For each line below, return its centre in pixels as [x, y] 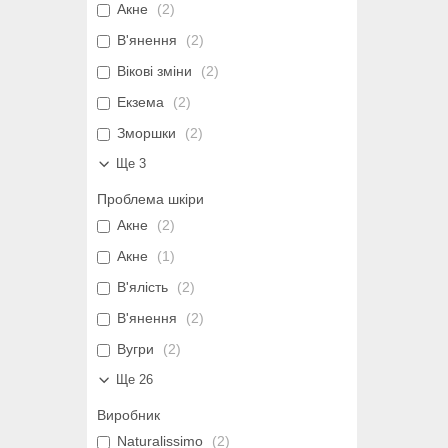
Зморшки [146, 133]
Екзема [140, 102]
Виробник [128, 415]
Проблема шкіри [150, 199]
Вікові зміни [154, 71]
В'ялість [142, 287]
